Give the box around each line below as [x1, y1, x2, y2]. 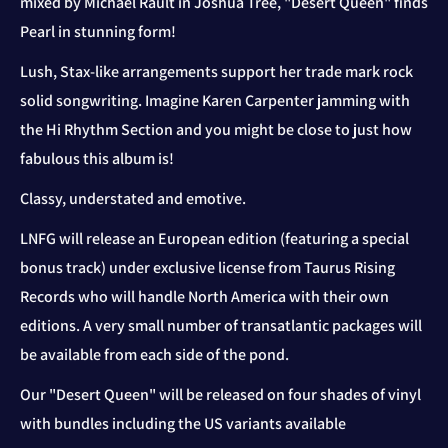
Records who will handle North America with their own [20, 286, 389, 308]
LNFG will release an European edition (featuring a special [20, 228, 412, 250]
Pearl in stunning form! [20, 20, 176, 42]
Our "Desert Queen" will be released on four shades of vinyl [20, 384, 421, 406]
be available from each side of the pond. [20, 344, 289, 366]
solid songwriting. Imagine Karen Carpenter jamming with [20, 89, 410, 111]
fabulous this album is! [20, 147, 174, 169]
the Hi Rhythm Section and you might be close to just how [20, 118, 412, 140]
